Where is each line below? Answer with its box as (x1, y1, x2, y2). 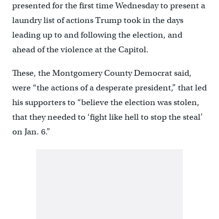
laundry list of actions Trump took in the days (12, 15, 183, 25)
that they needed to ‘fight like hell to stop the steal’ (12, 111, 203, 122)
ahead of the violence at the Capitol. (12, 44, 149, 55)
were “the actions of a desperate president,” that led (12, 82, 207, 93)
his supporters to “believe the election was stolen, (12, 97, 199, 108)
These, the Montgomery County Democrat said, (12, 67, 192, 78)
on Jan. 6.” (12, 126, 50, 137)
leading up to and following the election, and (12, 29, 182, 40)
